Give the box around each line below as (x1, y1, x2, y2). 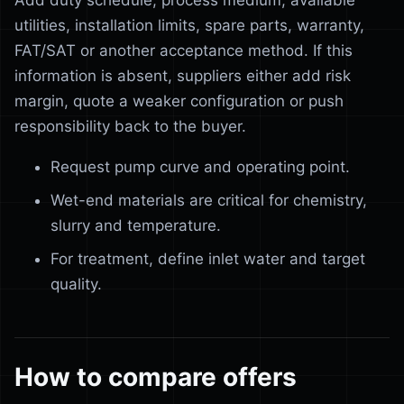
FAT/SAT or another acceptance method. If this (14, 41, 353, 60)
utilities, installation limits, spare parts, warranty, (14, 16, 364, 34)
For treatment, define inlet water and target (50, 250, 365, 268)
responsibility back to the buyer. (14, 117, 246, 135)
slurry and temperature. (50, 216, 221, 234)
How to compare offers (14, 362, 297, 392)
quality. (50, 275, 102, 293)
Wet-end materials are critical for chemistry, (50, 191, 367, 209)
